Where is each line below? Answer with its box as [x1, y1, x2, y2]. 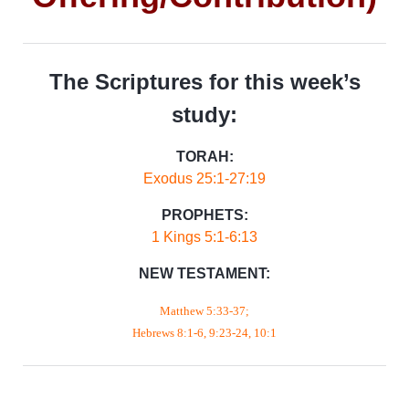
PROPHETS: [161, 207, 248, 223]
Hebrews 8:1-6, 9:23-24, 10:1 [132, 326, 277, 340]
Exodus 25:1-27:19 [143, 171, 266, 186]
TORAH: [175, 149, 234, 164]
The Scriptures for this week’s [48, 69, 361, 94]
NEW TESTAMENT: [139, 266, 270, 281]
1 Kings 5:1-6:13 [152, 229, 257, 245]
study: [172, 102, 237, 127]
